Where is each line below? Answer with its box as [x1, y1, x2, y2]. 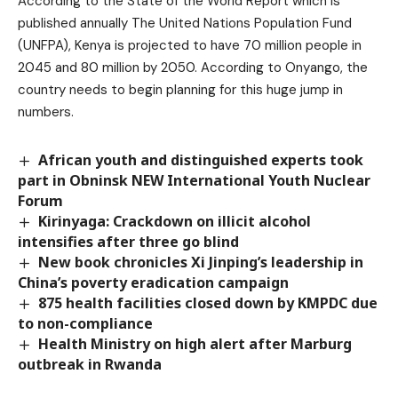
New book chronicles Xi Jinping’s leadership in [38, 251, 364, 272]
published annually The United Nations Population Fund [18, 13, 352, 32]
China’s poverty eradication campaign [18, 272, 289, 292]
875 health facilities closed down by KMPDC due [38, 292, 378, 313]
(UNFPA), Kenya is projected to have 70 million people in [18, 36, 362, 54]
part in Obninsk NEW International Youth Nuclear [18, 170, 370, 190]
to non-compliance [18, 314, 153, 333]
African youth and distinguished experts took [38, 149, 364, 170]
